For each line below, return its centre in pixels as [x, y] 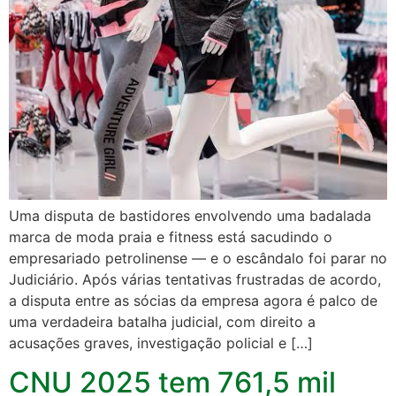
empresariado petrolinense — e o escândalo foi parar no [198, 259]
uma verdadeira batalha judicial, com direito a [162, 322]
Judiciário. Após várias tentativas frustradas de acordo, [195, 280]
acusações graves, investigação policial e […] [161, 343]
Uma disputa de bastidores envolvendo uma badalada [190, 216]
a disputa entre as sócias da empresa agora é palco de [193, 301]
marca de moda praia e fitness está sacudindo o [171, 237]
